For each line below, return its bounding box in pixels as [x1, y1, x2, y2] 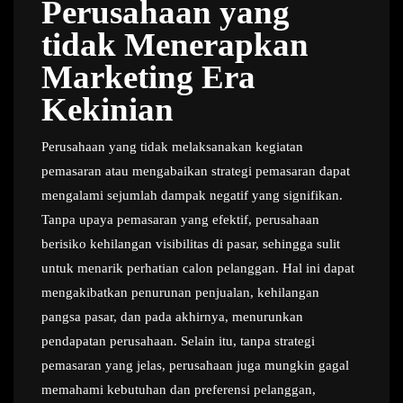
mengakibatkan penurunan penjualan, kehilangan [41, 285, 319, 300]
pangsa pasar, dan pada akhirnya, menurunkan [41, 309, 303, 324]
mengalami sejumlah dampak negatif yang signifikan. [41, 188, 343, 202]
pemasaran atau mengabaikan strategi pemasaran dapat [41, 164, 350, 178]
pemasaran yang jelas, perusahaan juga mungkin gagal [41, 358, 349, 372]
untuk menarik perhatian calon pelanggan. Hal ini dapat [41, 261, 354, 275]
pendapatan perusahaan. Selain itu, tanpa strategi [41, 334, 315, 348]
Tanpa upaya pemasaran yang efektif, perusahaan [41, 212, 319, 227]
